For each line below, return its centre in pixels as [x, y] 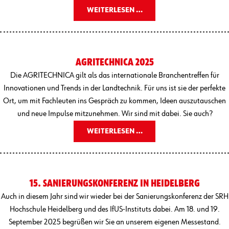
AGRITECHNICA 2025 [114, 62]
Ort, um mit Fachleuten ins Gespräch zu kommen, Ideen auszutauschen [114, 101]
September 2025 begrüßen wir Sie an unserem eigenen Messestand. [114, 222]
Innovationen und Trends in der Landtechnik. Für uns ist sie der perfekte [114, 88]
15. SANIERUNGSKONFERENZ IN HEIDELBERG [114, 183]
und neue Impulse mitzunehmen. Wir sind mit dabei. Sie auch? [114, 114]
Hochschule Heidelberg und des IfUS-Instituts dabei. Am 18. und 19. [114, 209]
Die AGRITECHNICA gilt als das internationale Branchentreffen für [114, 75]
